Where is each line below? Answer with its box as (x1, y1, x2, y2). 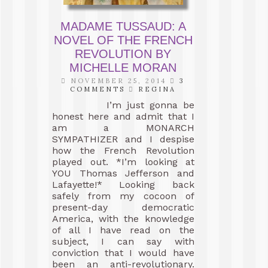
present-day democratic (52, 202, 194, 213)
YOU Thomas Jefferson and (52, 167, 194, 179)
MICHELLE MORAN (69, 61, 177, 74)
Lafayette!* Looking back (52, 179, 194, 190)
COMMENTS (70, 85, 126, 93)
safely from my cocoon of (52, 190, 194, 202)
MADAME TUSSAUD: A (60, 20, 186, 33)
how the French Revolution (52, 145, 194, 156)
